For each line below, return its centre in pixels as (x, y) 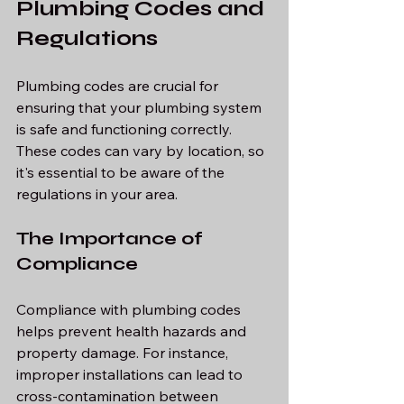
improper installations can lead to (131, 375)
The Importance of (112, 239)
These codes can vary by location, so (142, 151)
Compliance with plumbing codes (130, 310)
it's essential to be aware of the (122, 173)
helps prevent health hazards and (133, 331)
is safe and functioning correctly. (126, 129)
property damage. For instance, (124, 353)
